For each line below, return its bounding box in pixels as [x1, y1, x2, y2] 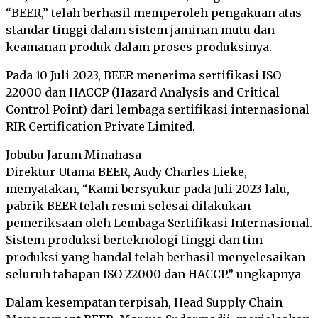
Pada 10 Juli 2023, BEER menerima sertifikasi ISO [6, 68, 281, 82]
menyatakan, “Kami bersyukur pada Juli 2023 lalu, [6, 182, 290, 196]
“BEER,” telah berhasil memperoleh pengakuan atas [6, 6, 302, 20]
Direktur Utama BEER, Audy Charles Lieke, [6, 165, 247, 179]
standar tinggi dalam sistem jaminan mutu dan [6, 23, 275, 37]
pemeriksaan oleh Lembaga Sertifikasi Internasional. [6, 216, 312, 230]
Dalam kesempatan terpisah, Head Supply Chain [6, 295, 283, 309]
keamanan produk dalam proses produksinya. [6, 40, 272, 54]
